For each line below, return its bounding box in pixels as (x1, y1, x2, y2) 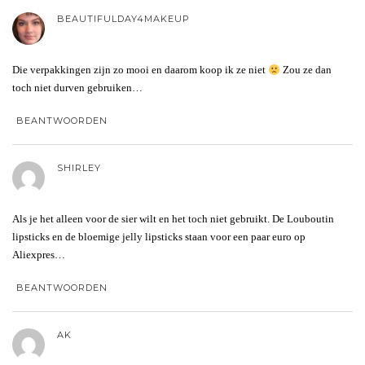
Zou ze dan (279, 64, 332, 77)
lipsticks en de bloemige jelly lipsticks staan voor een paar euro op (12, 231, 306, 244)
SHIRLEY (57, 162, 101, 174)
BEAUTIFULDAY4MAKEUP (57, 13, 190, 25)
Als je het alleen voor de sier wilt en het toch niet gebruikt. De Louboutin (12, 213, 334, 226)
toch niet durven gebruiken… (12, 81, 143, 95)
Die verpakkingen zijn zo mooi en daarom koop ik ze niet (12, 64, 268, 77)
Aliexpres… (12, 248, 65, 262)
